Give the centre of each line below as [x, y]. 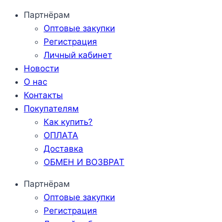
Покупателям [51, 109]
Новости [41, 68]
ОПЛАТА [61, 135]
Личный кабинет [78, 55]
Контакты [43, 95]
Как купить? [68, 122]
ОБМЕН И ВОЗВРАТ [84, 162]
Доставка [63, 149]
